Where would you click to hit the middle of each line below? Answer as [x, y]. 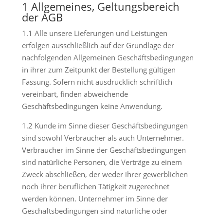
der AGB [42, 17]
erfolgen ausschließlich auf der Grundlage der [98, 45]
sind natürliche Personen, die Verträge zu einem [102, 162]
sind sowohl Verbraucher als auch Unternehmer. [103, 138]
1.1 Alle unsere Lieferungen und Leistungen [94, 33]
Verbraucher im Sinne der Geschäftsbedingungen [104, 150]
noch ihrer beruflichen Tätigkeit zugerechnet [95, 186]
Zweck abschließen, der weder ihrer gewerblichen [105, 174]
